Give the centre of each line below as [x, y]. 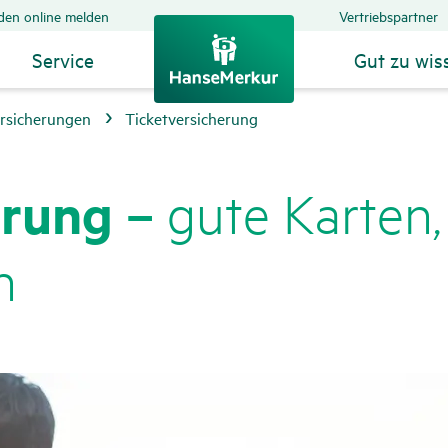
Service [63, 59]
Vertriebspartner [388, 15]
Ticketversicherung [191, 117]
